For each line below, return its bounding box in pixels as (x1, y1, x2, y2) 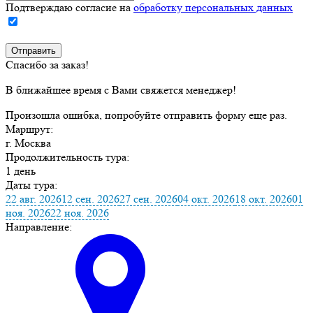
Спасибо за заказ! (6, 57, 89, 71)
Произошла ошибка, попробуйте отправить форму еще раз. (6, 108, 287, 122)
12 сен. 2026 (61, 191, 119, 205)
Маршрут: (6, 122, 53, 136)
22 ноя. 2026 (50, 205, 109, 219)
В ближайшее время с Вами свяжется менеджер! (6, 82, 236, 96)
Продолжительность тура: (6, 150, 129, 163)
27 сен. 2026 (119, 191, 177, 205)
